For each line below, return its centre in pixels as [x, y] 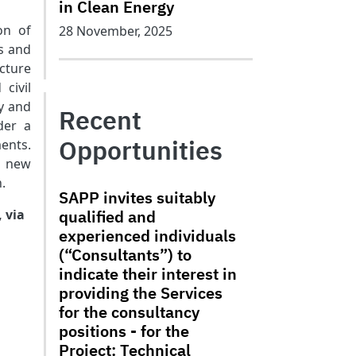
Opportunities [141, 150]
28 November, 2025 [116, 31]
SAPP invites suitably [137, 197]
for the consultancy [129, 312]
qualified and [107, 217]
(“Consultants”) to [125, 255]
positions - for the [124, 331]
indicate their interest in [148, 274]
